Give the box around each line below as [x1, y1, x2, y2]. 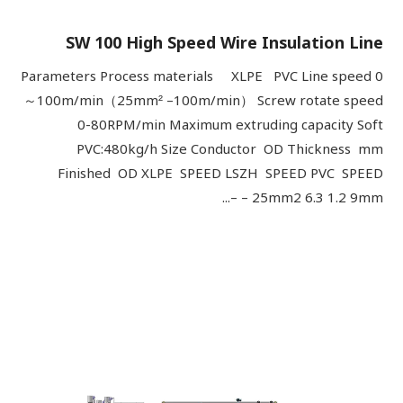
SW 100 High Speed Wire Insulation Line [66, 26, 383, 60]
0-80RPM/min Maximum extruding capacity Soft [77, 111, 383, 139]
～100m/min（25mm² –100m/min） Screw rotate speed [23, 86, 383, 115]
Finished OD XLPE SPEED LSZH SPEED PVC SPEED [58, 159, 383, 188]
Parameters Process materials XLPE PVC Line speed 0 [21, 62, 383, 91]
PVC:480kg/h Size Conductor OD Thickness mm [76, 135, 383, 164]
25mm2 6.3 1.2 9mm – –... [252, 184, 383, 212]
